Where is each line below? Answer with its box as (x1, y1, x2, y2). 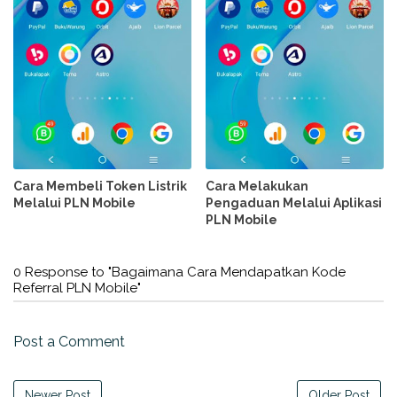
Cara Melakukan (206, 178, 309, 193)
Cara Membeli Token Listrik (13, 178, 187, 193)
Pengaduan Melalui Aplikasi (206, 195, 383, 210)
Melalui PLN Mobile (13, 195, 136, 210)
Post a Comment (13, 332, 125, 350)
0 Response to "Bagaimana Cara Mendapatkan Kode (13, 263, 346, 280)
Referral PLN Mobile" (13, 279, 141, 296)
